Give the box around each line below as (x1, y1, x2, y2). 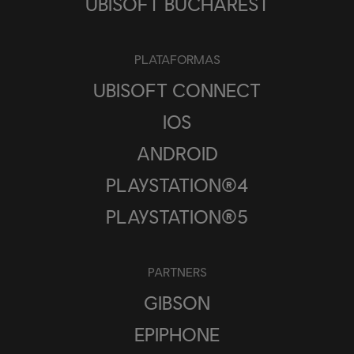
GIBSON (144, 290, 210, 314)
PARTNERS (147, 263, 207, 279)
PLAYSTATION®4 (105, 172, 249, 196)
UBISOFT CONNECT (93, 77, 261, 101)
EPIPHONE (134, 322, 220, 345)
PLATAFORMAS (134, 51, 220, 66)
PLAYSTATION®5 (106, 204, 248, 228)
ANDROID (136, 141, 218, 164)
